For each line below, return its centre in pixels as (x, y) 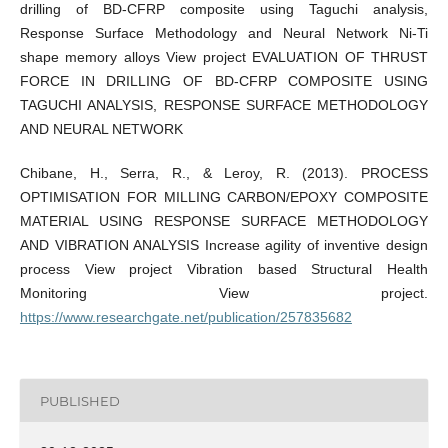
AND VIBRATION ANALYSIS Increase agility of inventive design (224, 245)
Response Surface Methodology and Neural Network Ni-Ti (224, 33)
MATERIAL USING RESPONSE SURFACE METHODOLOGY (224, 221)
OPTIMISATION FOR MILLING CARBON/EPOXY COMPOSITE (224, 197)
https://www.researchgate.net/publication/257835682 (185, 317)
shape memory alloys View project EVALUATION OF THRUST (224, 57)
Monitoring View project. (224, 293)
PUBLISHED (79, 400)
